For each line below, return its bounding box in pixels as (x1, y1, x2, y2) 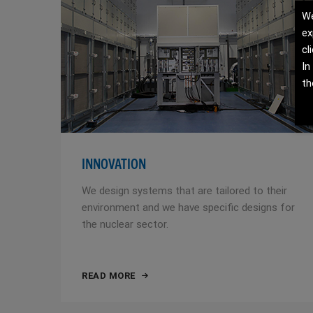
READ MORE (82, 270, 136, 281)
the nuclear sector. (82, 217, 168, 231)
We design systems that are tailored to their (82, 184, 287, 197)
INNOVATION (82, 154, 146, 172)
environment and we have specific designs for (82, 201, 295, 214)
